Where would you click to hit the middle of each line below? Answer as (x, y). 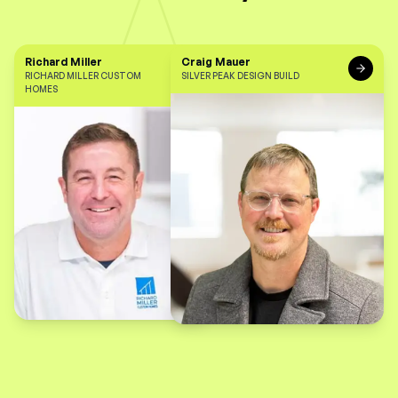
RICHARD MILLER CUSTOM (83, 75)
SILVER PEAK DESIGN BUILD (240, 75)
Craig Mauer (216, 61)
